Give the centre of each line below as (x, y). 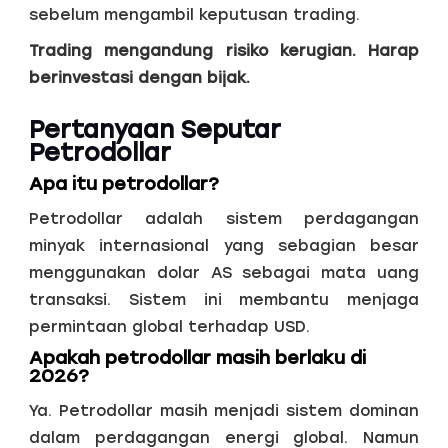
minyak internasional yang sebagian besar (224, 246)
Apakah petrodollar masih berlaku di (197, 358)
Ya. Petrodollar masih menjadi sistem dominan (224, 411)
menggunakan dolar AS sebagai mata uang (224, 273)
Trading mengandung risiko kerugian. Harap (224, 50)
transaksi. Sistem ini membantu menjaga (224, 300)
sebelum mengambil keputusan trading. (194, 14)
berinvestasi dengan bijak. (139, 77)
